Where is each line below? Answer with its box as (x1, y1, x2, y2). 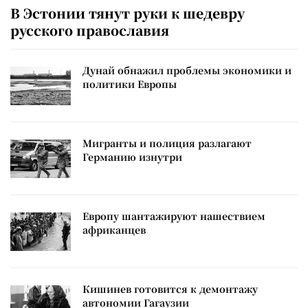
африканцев (82, 222, 146, 236)
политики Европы (82, 76, 177, 91)
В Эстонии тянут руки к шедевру (10, 3, 245, 22)
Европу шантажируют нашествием (82, 208, 265, 223)
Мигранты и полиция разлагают (82, 135, 252, 150)
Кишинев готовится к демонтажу (82, 281, 258, 296)
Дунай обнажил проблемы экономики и (82, 63, 291, 77)
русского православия (10, 20, 169, 39)
